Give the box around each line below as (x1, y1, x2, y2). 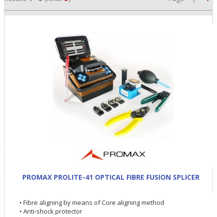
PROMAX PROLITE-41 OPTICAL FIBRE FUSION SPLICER (22, 172, 200, 182)
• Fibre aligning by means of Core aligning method (19, 198, 164, 207)
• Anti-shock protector (19, 206, 82, 216)
